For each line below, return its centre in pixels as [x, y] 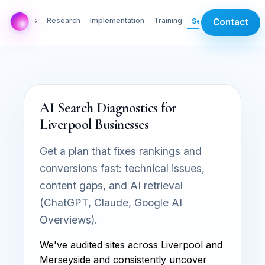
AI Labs [24, 20]
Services [207, 21]
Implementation [117, 20]
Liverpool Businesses [94, 124]
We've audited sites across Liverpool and [131, 245]
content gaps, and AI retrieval [111, 185]
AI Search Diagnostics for [109, 108]
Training [168, 20]
